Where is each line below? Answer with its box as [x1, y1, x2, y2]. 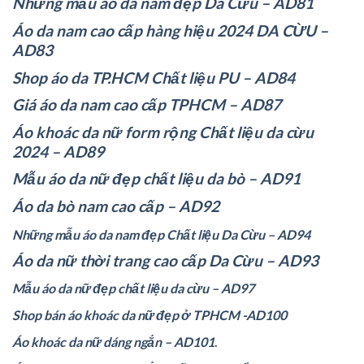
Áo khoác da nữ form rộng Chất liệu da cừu [12, 122, 314, 141]
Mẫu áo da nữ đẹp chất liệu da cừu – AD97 [12, 280, 254, 297]
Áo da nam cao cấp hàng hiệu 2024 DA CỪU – [12, 20, 328, 40]
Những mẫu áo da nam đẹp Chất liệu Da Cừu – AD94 [12, 226, 310, 242]
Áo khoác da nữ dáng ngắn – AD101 [12, 334, 214, 350]
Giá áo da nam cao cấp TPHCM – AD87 [12, 95, 281, 115]
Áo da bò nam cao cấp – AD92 [12, 196, 219, 215]
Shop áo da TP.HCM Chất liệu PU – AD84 [12, 67, 295, 87]
